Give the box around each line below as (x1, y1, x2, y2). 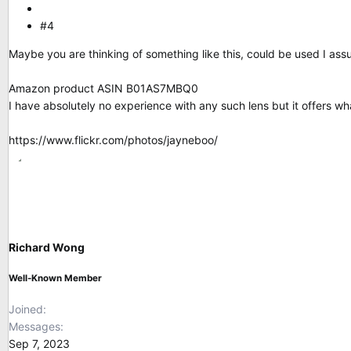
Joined (9, 302, 43, 316)
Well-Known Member (9, 273, 102, 284)
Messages (9, 319, 60, 333)
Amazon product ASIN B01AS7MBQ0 (9, 81, 198, 96)
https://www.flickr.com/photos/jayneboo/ (9, 133, 218, 147)
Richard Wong (9, 241, 85, 254)
